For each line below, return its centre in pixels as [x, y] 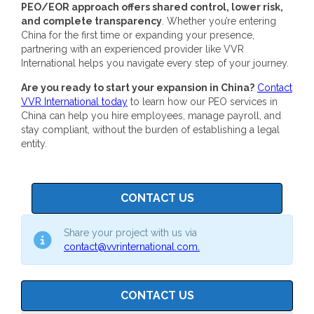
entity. [34, 143]
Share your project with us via [130, 232]
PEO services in [243, 101]
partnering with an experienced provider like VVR [132, 49]
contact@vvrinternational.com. [132, 246]
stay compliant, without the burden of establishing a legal [150, 129]
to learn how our [168, 101]
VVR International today [74, 101]
